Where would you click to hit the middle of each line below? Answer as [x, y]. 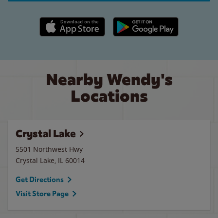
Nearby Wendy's [109, 80]
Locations [109, 96]
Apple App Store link [72, 22]
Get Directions [40, 180]
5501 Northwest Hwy [49, 149]
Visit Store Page [42, 194]
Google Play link [138, 22]
